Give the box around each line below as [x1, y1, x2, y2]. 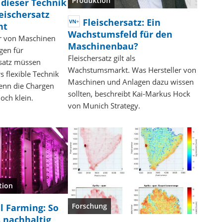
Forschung [71, 201, 107, 211]
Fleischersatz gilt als [67, 53, 135, 63]
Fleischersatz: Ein [82, 16, 161, 29]
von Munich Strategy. [67, 101, 140, 111]
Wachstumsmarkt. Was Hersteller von [67, 65, 196, 75]
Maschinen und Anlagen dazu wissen [67, 77, 194, 87]
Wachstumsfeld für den [67, 28, 172, 41]
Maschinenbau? [67, 40, 138, 53]
